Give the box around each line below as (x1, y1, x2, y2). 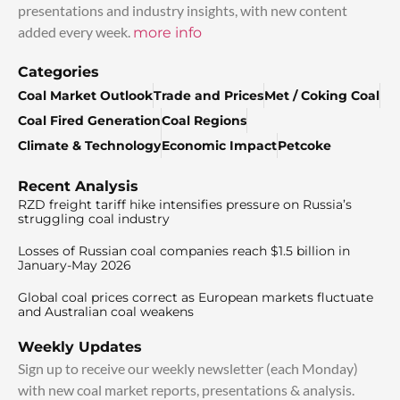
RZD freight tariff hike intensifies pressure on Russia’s (18, 196, 352, 213)
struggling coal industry (18, 211, 170, 228)
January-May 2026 (18, 257, 131, 274)
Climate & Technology (18, 137, 161, 154)
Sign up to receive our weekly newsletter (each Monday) (18, 360, 358, 378)
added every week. (18, 23, 133, 41)
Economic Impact (162, 137, 277, 154)
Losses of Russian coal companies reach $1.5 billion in (18, 243, 350, 260)
